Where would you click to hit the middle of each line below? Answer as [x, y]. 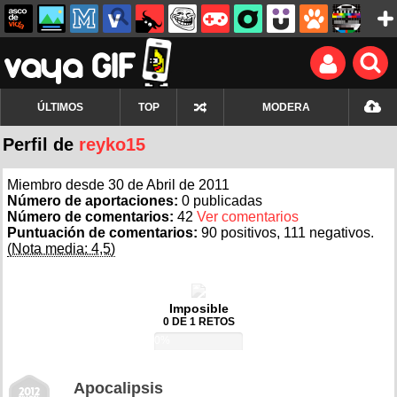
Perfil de [41, 144]
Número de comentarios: [92, 217]
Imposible [198, 308]
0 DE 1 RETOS [198, 322]
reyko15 [112, 144]
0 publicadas [222, 201]
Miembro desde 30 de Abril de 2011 [118, 185]
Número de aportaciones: [94, 201]
